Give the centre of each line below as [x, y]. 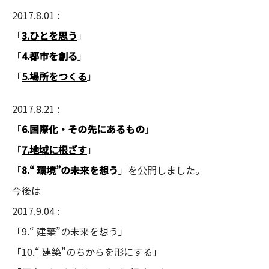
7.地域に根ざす [54, 149]
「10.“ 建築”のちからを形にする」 [87, 251]
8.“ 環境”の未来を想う [70, 170]
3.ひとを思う [50, 35]
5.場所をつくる [54, 76]
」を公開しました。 [162, 170]
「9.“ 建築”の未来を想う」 [70, 231]
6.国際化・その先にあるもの [83, 129]
